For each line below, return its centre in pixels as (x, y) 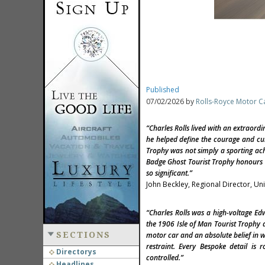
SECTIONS (83, 235)
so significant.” (169, 173)
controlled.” (164, 258)
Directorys (75, 252)
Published (162, 90)
